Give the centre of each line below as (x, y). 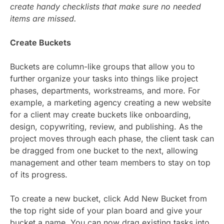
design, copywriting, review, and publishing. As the (106, 126)
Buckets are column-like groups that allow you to (102, 66)
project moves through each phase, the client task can (112, 138)
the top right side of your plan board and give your (106, 210)
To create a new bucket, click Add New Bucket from (108, 198)
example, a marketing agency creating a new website (110, 102)
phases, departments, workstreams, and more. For (105, 90)
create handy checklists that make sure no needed (105, 6)
